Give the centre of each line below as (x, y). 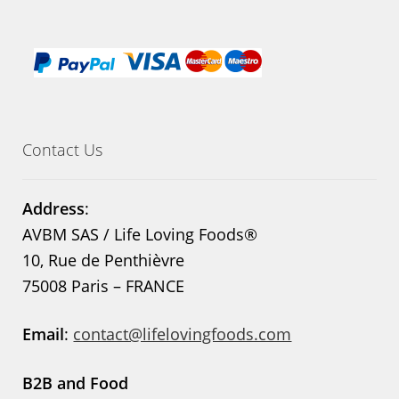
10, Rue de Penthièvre (104, 260)
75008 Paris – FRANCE (104, 285)
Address (54, 208)
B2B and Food (76, 383)
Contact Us (63, 149)
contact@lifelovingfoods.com (183, 334)
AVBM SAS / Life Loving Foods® (140, 234)
